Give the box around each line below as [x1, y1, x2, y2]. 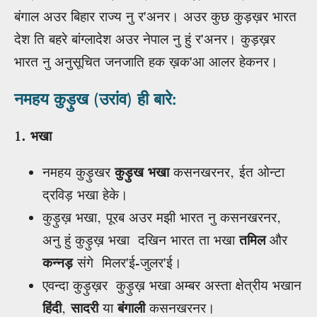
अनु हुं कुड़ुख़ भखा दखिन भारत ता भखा [42, 231, 239, 248]
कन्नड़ [42, 254, 73, 271]
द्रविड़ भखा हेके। [42, 186, 128, 203]
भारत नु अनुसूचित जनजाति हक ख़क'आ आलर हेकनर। [14, 53, 278, 70]
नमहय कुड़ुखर [42, 163, 115, 180]
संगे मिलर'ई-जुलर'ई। [73, 254, 182, 271]
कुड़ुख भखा [115, 163, 173, 180]
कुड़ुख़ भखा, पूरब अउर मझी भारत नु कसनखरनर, [42, 209, 282, 226]
